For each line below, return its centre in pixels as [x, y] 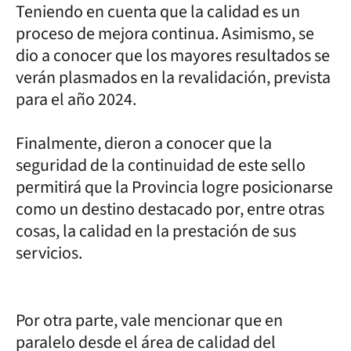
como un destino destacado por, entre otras [170, 209]
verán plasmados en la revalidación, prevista [173, 77]
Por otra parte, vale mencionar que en [149, 320]
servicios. [49, 253]
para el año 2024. [76, 99]
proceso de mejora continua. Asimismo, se [165, 33]
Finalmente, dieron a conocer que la [144, 143]
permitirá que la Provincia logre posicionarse [174, 187]
